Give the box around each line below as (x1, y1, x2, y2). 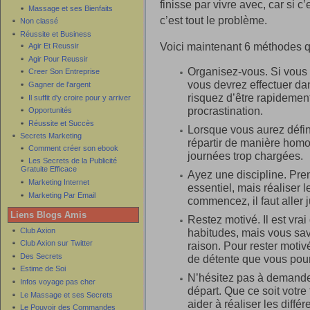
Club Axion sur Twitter (20, 239, 93, 248)
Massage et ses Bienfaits (28, 3, 113, 12)
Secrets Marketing (20, 131, 82, 140)
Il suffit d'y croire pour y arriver (28, 93, 131, 102)
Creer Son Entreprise (28, 67, 100, 76)
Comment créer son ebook (28, 143, 118, 152)
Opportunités (28, 106, 72, 115)
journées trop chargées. (188, 149, 303, 162)
